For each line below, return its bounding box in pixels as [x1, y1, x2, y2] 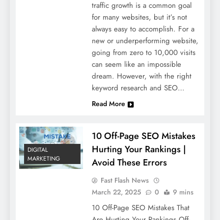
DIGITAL [27, 145, 48, 155]
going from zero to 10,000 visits [91, 47, 195, 58]
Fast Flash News [100, 175, 149, 185]
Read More [91, 98, 125, 109]
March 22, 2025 [91, 187, 141, 197]
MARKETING [27, 154, 60, 164]
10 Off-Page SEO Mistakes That [91, 202, 190, 213]
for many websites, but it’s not [91, 11, 187, 23]
